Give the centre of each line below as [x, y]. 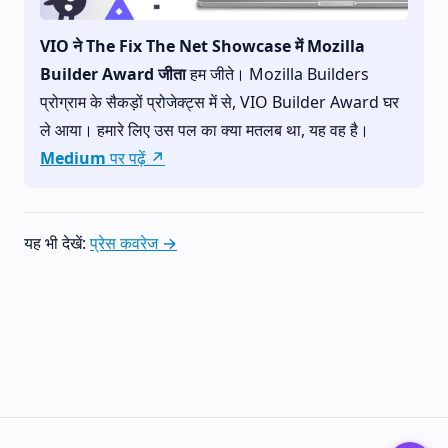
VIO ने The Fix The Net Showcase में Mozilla [202, 45]
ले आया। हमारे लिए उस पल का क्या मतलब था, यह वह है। [204, 129]
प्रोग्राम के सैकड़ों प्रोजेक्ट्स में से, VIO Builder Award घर [219, 101]
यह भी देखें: [57, 242]
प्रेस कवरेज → [133, 242]
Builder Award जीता [113, 73]
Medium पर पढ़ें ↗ [102, 157]
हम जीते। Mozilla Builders [277, 73]
